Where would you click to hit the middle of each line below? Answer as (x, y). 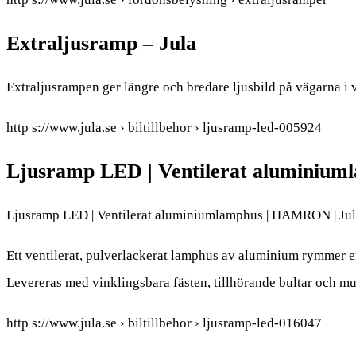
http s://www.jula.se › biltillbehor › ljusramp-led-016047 (164, 323)
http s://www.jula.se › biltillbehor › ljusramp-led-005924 (164, 128)
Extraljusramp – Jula (101, 43)
